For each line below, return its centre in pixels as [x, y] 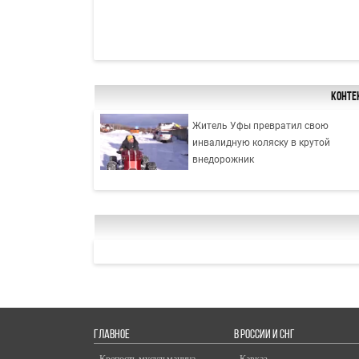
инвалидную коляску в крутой [262, 142]
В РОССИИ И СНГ [264, 335]
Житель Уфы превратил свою [261, 125]
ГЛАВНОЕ [112, 335]
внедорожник [224, 159]
